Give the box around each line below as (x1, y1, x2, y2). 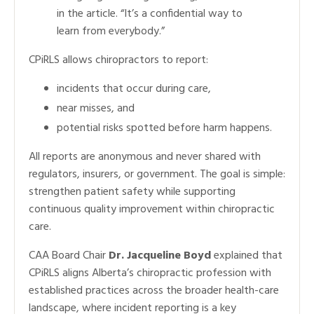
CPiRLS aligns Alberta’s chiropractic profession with (29, 264, 271, 282)
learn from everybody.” (57, 22, 165, 41)
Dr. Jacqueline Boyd (109, 247, 211, 265)
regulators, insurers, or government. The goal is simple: (29, 165, 285, 184)
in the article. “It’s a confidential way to (57, 4, 243, 23)
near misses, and (57, 99, 135, 118)
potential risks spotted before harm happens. (57, 119, 272, 137)
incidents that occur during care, (57, 79, 211, 98)
